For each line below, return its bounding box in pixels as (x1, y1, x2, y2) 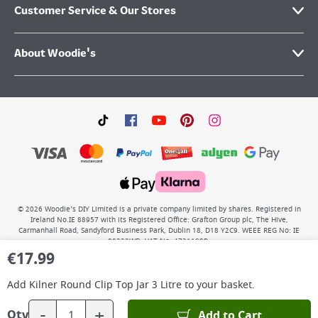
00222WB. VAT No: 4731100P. (108, 236, 210, 246)
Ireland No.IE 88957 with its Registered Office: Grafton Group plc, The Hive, (30, 215, 288, 225)
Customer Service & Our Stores (14, 5, 176, 18)
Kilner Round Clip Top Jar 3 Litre (29, 278, 182, 292)
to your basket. (182, 278, 255, 292)
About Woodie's (14, 48, 96, 60)
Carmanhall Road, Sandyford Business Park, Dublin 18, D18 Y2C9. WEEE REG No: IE (18, 226, 300, 236)
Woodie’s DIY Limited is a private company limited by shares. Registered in (44, 204, 301, 214)
